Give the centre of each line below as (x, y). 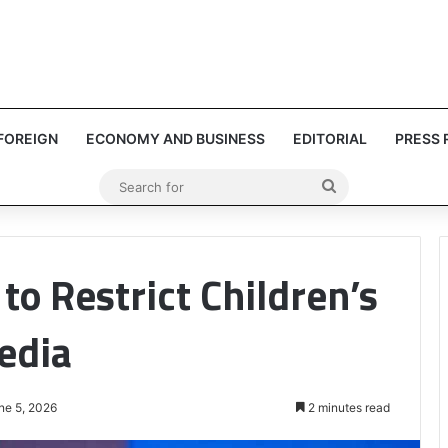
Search (361, 185)
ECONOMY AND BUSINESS (175, 138)
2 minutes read (347, 407)
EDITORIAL (329, 138)
